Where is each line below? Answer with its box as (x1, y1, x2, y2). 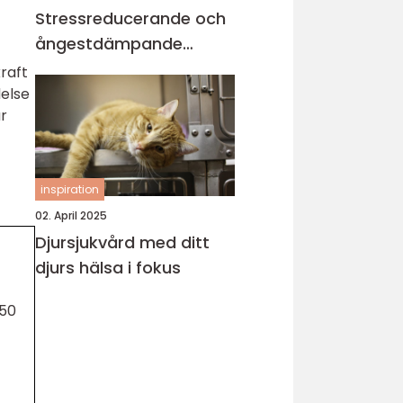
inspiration (40, 182, 99, 197)
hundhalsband (35, 58, 151, 80)
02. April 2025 (35, 208, 107, 223)
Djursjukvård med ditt (35, 231, 210, 254)
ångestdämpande (35, 32, 183, 55)
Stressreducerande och (35, 7, 226, 30)
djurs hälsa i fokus (35, 256, 181, 279)
